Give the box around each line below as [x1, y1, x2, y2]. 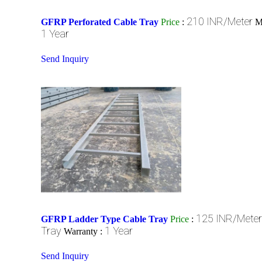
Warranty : [64, 226, 105, 236]
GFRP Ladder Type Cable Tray [41, 213, 168, 224]
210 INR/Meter [187, 15, 253, 27]
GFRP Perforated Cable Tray [41, 16, 158, 27]
